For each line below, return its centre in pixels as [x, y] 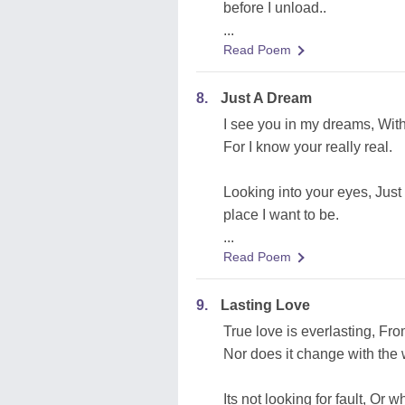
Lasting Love [265, 305]
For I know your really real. [308, 147]
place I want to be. [281, 215]
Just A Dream [266, 98]
